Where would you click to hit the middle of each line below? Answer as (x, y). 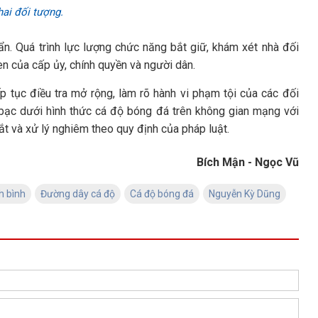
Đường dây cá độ (78, 194)
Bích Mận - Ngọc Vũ (247, 162)
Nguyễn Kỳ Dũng (245, 194)
